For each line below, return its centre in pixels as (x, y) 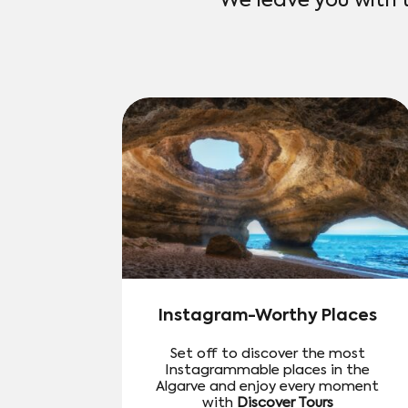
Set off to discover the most (267, 354)
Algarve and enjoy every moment (268, 387)
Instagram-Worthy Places (267, 316)
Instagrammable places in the (268, 370)
